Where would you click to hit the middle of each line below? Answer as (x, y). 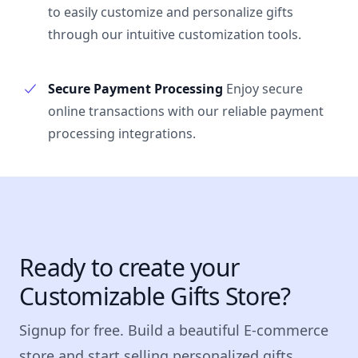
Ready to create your (129, 267)
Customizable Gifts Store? (155, 296)
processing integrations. (122, 133)
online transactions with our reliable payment (186, 111)
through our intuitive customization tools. (175, 34)
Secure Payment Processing (135, 89)
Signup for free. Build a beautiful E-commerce (174, 330)
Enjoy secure (265, 89)
